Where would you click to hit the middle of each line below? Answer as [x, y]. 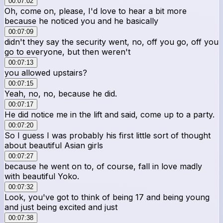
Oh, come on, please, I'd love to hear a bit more [96, 11]
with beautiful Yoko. [42, 176]
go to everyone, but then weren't [67, 52]
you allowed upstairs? [46, 72]
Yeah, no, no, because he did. [61, 93]
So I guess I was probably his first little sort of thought [108, 135]
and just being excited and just [61, 207]
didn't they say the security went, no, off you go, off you [111, 42]
